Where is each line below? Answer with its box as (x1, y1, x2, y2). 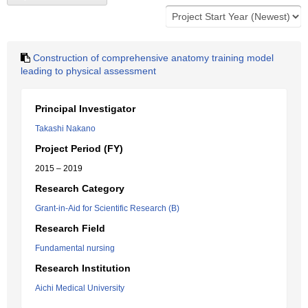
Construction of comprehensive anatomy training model (33, 52, 274, 63)
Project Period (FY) (35, 143, 123, 154)
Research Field (35, 223, 105, 234)
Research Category (35, 183, 124, 194)
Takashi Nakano (35, 124, 96, 133)
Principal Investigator (35, 103, 135, 114)
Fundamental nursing (35, 243, 115, 253)
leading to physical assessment (21, 65, 156, 76)
